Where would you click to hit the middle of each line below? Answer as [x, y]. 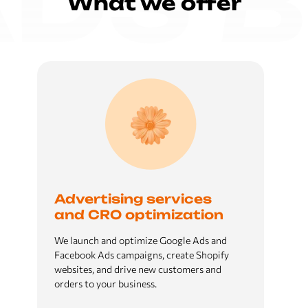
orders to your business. [105, 284]
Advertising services [133, 199]
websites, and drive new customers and [137, 269]
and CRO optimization [139, 214]
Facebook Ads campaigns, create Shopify [141, 255]
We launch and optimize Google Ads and [140, 240]
